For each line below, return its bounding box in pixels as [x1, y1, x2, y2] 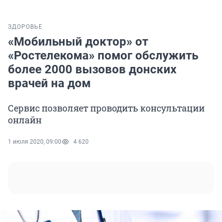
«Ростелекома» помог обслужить [8, 49, 198, 63]
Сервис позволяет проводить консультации [8, 102, 205, 114]
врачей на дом [8, 76, 91, 91]
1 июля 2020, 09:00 [8, 138, 61, 146]
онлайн [8, 114, 42, 126]
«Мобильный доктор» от [8, 35, 148, 49]
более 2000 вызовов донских [8, 62, 176, 77]
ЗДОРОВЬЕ [8, 23, 43, 31]
